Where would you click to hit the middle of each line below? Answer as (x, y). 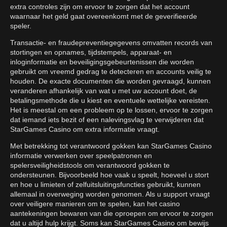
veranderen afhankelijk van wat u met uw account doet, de (104, 91)
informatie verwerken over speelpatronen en (81, 156)
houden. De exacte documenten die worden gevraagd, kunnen (110, 81)
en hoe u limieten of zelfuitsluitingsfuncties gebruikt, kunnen (105, 185)
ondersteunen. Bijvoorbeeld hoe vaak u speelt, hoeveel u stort (109, 175)
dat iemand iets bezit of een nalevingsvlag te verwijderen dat (107, 120)
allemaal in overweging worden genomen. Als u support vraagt (110, 194)
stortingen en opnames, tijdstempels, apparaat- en (91, 52)
